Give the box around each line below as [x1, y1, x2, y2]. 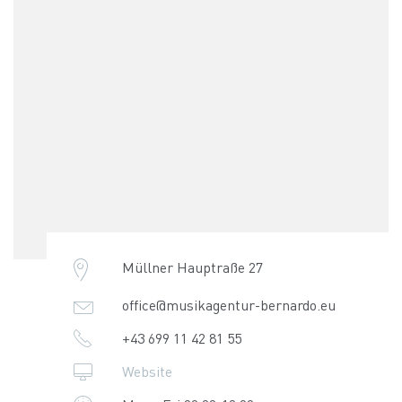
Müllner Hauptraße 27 [121, 258, 263, 277]
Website [121, 362, 172, 381]
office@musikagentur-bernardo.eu [121, 295, 336, 315]
